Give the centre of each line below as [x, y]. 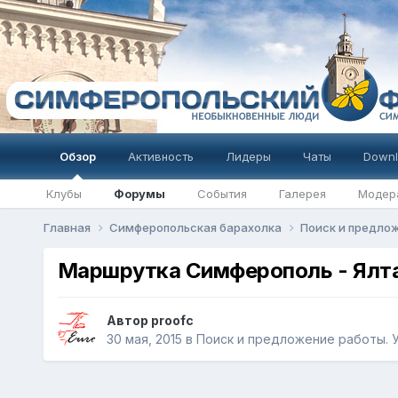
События [222, 194]
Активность [160, 156]
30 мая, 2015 [144, 339]
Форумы [139, 194]
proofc [172, 321]
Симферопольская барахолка [196, 227]
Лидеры [248, 156]
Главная [68, 227]
